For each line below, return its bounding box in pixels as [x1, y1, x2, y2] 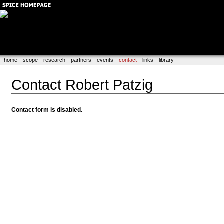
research [43, 57, 65, 63]
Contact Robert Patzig [11, 76, 153, 93]
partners [71, 57, 91, 63]
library [159, 57, 174, 63]
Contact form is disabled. [11, 106, 83, 113]
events [97, 57, 113, 63]
